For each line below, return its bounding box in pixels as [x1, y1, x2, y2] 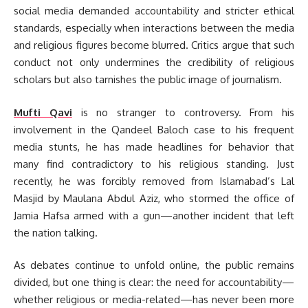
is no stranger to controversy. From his [71, 105, 294, 119]
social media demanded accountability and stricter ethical [14, 4, 294, 18]
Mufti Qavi [14, 105, 72, 119]
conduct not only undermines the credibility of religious [14, 56, 294, 69]
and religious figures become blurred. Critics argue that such [14, 38, 294, 52]
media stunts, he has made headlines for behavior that [14, 140, 294, 153]
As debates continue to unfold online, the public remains [14, 258, 294, 272]
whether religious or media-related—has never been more [14, 293, 294, 307]
